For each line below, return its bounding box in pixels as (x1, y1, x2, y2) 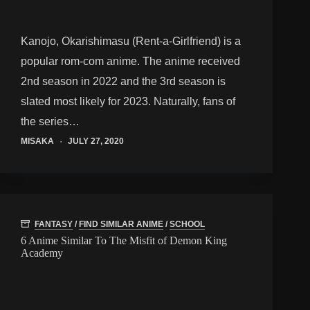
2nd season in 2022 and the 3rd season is (21, 75, 226, 88)
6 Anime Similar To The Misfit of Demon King (21, 234, 227, 246)
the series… (21, 116, 80, 128)
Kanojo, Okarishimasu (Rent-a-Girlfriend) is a (21, 35, 241, 48)
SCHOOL (170, 219, 205, 229)
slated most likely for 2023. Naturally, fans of (21, 95, 235, 108)
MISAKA (21, 136, 54, 147)
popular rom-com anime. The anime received (21, 55, 240, 68)
